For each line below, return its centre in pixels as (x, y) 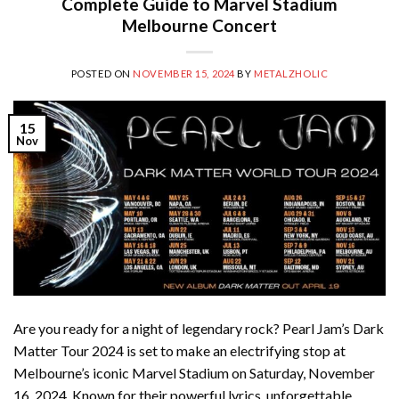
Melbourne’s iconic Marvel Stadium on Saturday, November (194, 373)
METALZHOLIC (291, 73)
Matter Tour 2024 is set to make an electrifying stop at (179, 351)
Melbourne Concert (199, 25)
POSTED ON (102, 73)
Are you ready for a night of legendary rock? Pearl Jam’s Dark (199, 329)
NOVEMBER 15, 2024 (184, 73)
